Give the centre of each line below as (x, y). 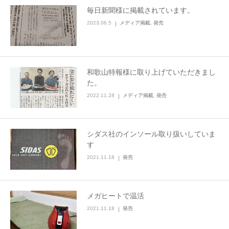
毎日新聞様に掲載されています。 (141, 10)
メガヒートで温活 (116, 196)
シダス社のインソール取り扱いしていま (151, 134)
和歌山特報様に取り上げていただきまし (151, 72)
